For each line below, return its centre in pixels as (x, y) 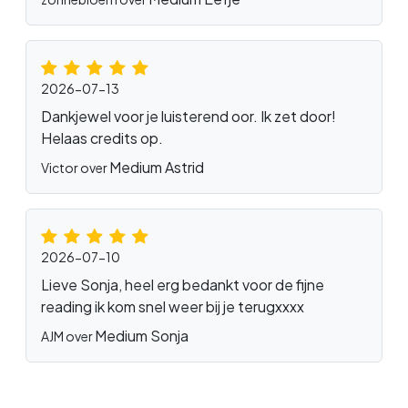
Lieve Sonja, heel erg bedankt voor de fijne (183, 284)
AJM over (68, 336)
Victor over (75, 167)
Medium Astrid (157, 167)
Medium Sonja (142, 335)
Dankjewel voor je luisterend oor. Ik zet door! (189, 116)
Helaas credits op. (102, 138)
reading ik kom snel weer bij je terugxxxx (173, 306)
